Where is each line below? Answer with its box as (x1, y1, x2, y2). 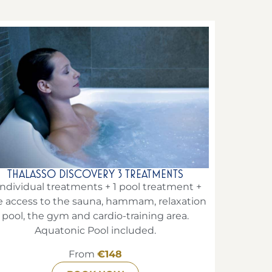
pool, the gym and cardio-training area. (2, 210, 189, 222)
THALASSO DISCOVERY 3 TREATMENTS (7, 167, 184, 182)
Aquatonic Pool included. (35, 225, 157, 237)
